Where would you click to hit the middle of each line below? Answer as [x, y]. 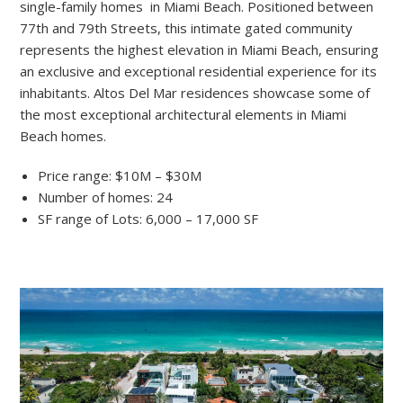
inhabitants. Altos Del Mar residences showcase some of [195, 93]
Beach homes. [63, 136]
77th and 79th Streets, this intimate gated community [187, 28]
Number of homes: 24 [106, 197]
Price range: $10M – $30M [120, 176]
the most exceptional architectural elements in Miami [184, 115]
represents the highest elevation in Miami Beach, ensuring [200, 50]
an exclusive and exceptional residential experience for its [199, 72]
